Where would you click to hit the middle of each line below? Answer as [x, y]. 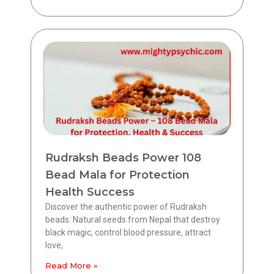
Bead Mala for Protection [117, 175]
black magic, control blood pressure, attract [128, 233]
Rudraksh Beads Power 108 [123, 158]
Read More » [72, 266]
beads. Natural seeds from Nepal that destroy [133, 220]
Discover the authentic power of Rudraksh [126, 207]
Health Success [90, 192]
